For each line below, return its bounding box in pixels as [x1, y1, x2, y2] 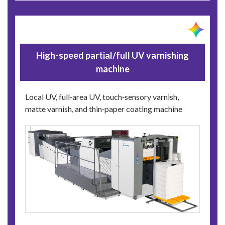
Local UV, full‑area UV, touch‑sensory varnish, [25, 92, 179, 102]
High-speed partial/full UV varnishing [36, 50, 189, 61]
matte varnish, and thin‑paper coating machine [25, 104, 182, 114]
